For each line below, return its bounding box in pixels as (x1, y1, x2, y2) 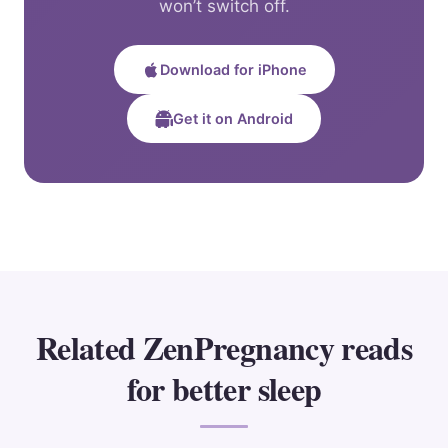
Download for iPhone (159, 61, 307, 79)
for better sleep (126, 365, 322, 413)
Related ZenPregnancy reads (35, 324, 413, 372)
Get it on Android (173, 110, 293, 128)
